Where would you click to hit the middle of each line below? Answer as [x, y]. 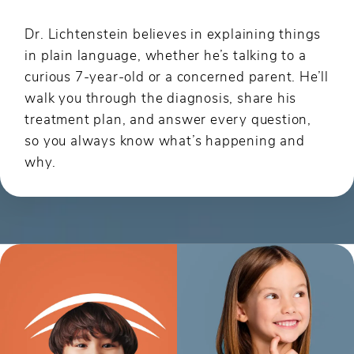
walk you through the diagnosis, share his [161, 97]
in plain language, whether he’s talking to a [166, 54]
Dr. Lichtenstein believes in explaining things [173, 33]
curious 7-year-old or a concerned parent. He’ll [177, 75]
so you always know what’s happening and [165, 139]
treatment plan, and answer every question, [168, 118]
